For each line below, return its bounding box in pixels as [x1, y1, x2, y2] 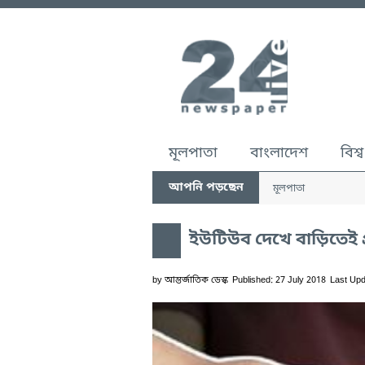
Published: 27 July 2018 [232, 275, 326, 286]
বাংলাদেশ [250, 143, 308, 163]
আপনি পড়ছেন [168, 180, 244, 196]
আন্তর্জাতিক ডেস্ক [165, 275, 228, 286]
